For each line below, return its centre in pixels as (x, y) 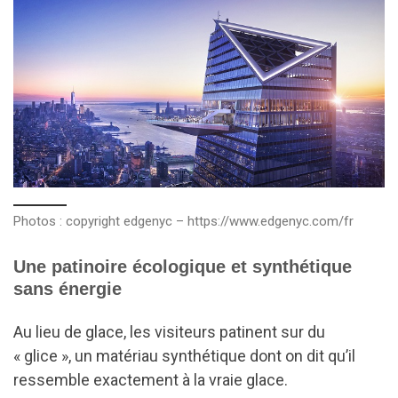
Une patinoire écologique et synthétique (183, 266)
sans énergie (68, 288)
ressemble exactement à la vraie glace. (151, 380)
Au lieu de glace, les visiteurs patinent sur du (169, 332)
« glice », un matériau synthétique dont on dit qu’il (184, 356)
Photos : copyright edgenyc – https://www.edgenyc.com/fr (183, 221)
